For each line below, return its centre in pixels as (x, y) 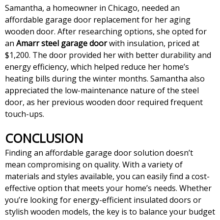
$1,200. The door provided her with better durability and (108, 55)
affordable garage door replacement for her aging (98, 20)
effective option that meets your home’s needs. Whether (108, 188)
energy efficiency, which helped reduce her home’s (97, 67)
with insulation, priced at (153, 43)
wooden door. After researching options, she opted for (106, 32)
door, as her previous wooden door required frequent (104, 102)
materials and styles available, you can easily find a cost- (107, 177)
